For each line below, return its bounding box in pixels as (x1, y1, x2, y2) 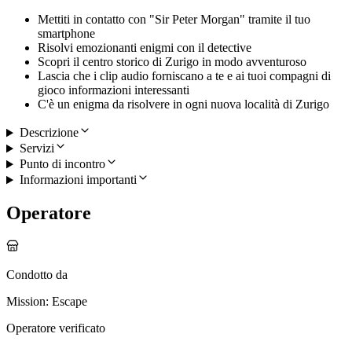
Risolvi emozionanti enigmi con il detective (38, 41, 251, 55)
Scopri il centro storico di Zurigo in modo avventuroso (38, 55, 306, 69)
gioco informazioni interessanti (38, 83, 189, 97)
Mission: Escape (6, 295, 87, 309)
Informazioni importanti (19, 173, 137, 187)
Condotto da (6, 268, 68, 282)
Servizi (19, 141, 54, 156)
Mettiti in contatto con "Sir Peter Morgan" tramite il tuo (38, 13, 310, 27)
